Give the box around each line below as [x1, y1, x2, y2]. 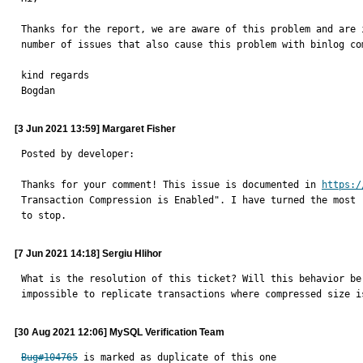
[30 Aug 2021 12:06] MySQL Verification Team [15, 327, 224, 338]
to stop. [21, 210, 66, 221]
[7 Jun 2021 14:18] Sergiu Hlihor [15, 248, 162, 259]
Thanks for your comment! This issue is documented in [21, 179, 322, 190]
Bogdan [21, 85, 55, 96]
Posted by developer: [21, 148, 135, 160]
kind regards [21, 70, 89, 81]
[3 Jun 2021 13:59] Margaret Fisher [15, 123, 176, 135]
